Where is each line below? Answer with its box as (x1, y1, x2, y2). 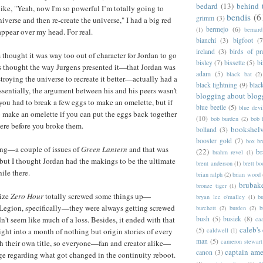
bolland (196, 124, 217, 134)
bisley (196, 58, 213, 67)
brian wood (232, 170, 261, 178)
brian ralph (196, 170, 223, 178)
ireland (196, 46, 215, 56)
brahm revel (212, 147, 243, 156)
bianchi (196, 35, 216, 45)
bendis (227, 11, 251, 23)
